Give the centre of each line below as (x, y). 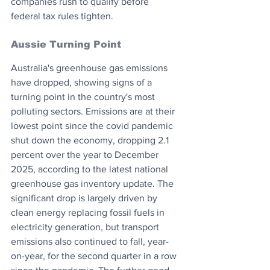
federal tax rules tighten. (62, 16)
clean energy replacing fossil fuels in (89, 212)
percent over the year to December (86, 154)
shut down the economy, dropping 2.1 (91, 140)
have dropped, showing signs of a (83, 82)
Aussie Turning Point (66, 44)
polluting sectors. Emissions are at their (94, 111)
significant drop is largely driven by (85, 198)
